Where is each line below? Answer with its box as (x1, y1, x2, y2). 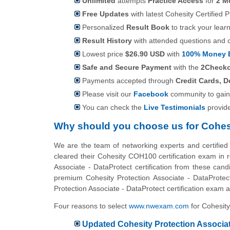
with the (171, 63, 201, 72)
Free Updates (82, 10, 129, 18)
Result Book (126, 23, 169, 32)
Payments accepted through (82, 76, 176, 85)
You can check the (82, 103, 144, 112)
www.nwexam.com (129, 201, 189, 210)
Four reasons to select (54, 201, 129, 210)
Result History (82, 36, 132, 45)
